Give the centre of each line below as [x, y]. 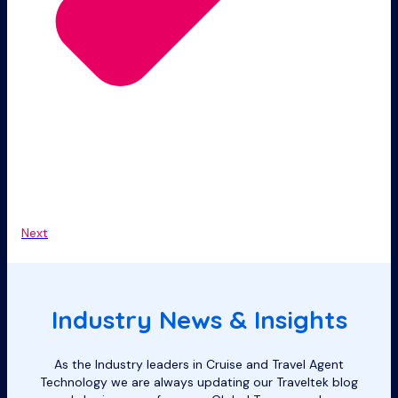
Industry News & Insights [199, 319]
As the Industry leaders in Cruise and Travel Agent [199, 365]
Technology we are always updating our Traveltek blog [199, 382]
